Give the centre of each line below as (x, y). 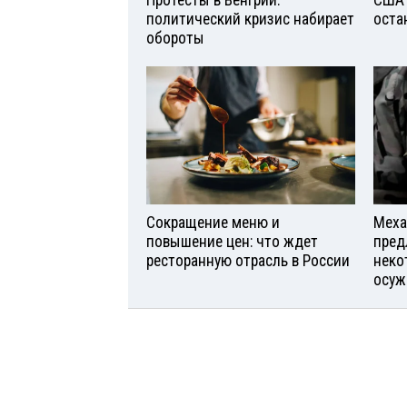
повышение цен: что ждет (232, 242)
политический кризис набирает (250, 19)
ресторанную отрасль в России (248, 261)
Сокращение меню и (213, 223)
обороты (175, 38)
